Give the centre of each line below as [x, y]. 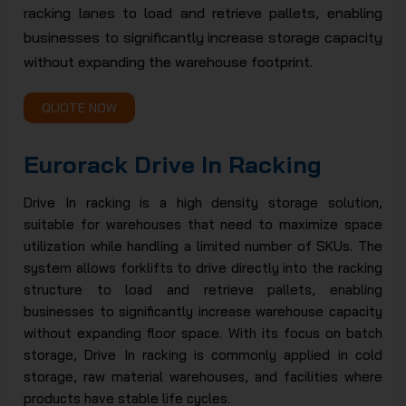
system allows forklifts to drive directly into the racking [203, 268]
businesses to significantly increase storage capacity [203, 38]
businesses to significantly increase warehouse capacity [203, 312]
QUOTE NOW [80, 108]
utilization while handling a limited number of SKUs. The [203, 246]
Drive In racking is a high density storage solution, [203, 203]
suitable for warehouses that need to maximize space [203, 225]
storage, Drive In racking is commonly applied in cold [203, 355]
